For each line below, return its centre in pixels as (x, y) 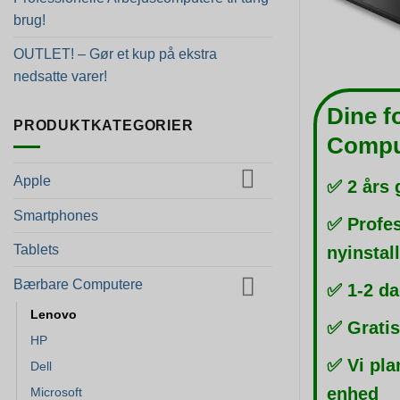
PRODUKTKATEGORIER (104, 125)
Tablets (36, 249)
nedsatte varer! (60, 76)
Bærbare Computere (78, 284)
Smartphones (56, 215)
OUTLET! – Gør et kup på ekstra (115, 54)
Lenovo (54, 314)
